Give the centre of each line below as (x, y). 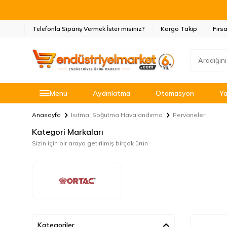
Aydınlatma (111, 93)
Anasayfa (46, 115)
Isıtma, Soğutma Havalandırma (117, 115)
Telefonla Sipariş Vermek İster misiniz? (89, 29)
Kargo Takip (179, 29)
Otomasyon (175, 93)
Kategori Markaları (68, 132)
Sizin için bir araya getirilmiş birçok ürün (90, 143)
